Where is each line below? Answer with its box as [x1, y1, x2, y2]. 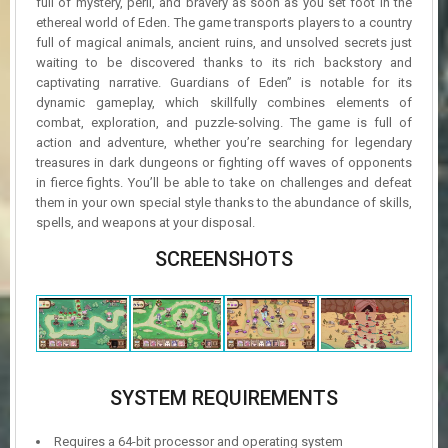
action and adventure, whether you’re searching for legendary [36, 134, 412, 150]
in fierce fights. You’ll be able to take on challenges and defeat [36, 174, 412, 190]
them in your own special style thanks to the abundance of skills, [36, 194, 412, 210]
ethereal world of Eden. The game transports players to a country [36, 14, 412, 30]
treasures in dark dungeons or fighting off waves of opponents [36, 154, 412, 170]
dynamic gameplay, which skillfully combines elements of [36, 94, 412, 110]
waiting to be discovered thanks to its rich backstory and [36, 54, 412, 70]
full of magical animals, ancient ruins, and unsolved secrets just [36, 34, 412, 50]
